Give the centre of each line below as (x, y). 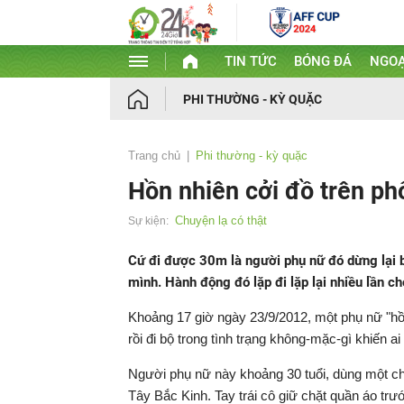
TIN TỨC (250, 61)
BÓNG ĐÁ (323, 61)
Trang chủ (154, 156)
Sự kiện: (148, 221)
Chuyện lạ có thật (221, 220)
